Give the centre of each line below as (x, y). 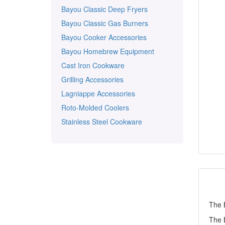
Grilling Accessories (92, 79)
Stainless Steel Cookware (102, 122)
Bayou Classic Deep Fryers (104, 9)
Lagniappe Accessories (98, 93)
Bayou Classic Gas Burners (105, 23)
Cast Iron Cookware (93, 65)
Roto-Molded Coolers (95, 107)
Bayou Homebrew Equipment (108, 51)
